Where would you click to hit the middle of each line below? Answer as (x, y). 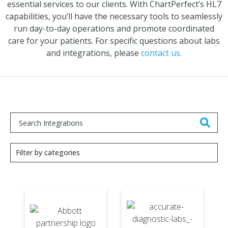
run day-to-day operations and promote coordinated (114, 28)
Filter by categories (48, 153)
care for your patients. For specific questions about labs (114, 40)
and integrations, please (94, 53)
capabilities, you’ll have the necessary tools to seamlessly (114, 16)
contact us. (161, 53)
